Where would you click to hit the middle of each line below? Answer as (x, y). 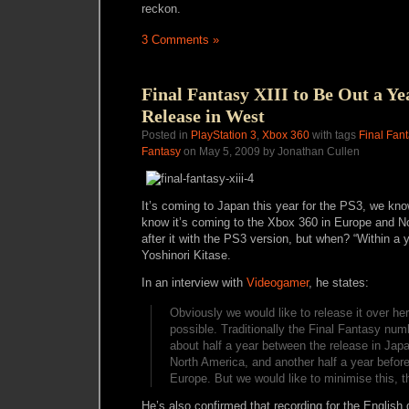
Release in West (203, 116)
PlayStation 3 (224, 135)
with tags (334, 135)
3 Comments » (180, 40)
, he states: (339, 283)
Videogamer (278, 283)
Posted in (166, 135)
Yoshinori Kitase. (186, 255)
